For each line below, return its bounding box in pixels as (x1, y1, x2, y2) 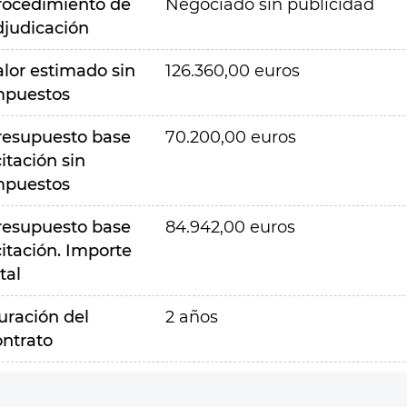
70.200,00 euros (164, 127, 296, 147)
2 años (164, 307, 218, 327)
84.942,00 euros (164, 217, 295, 237)
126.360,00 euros (164, 61, 300, 81)
